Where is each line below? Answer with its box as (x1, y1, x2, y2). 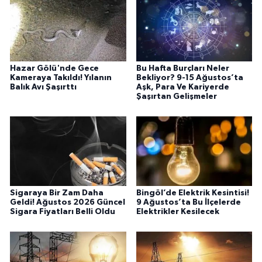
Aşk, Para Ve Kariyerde (136, 83, 229, 92)
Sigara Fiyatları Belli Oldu (10, 208, 115, 216)
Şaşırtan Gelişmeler (136, 92, 217, 101)
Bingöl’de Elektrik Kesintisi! (136, 189, 249, 198)
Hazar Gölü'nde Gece (10, 64, 99, 73)
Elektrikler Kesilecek (136, 208, 219, 216)
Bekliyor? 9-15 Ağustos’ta (136, 74, 243, 82)
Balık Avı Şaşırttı (10, 83, 77, 92)
